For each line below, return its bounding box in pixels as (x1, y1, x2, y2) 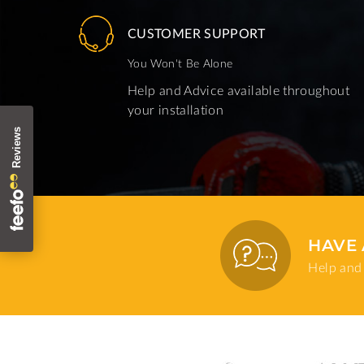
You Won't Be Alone (128, 56, 233, 71)
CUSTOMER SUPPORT (128, 25, 266, 41)
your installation (128, 102, 224, 118)
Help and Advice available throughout (128, 82, 349, 98)
